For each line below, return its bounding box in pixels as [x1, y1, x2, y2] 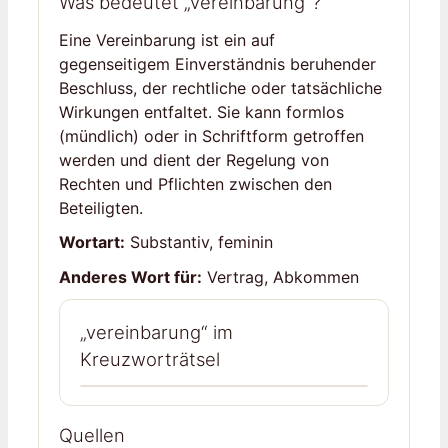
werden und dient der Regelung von [59, 150, 329, 171]
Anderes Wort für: [59, 266, 202, 287]
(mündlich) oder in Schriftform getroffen [59, 126, 364, 147]
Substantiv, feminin [125, 232, 273, 253]
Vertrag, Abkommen [202, 266, 359, 287]
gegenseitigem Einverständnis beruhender [59, 54, 376, 75]
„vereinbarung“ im [80, 320, 233, 343]
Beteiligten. [59, 198, 143, 219]
